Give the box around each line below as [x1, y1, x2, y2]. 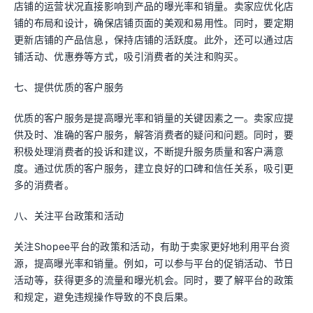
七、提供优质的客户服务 [14, 81, 124, 93]
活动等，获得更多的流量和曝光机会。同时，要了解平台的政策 [14, 274, 294, 286]
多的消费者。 [14, 179, 74, 191]
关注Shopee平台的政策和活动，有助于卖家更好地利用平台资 [14, 240, 290, 252]
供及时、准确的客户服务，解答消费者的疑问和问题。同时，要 [14, 129, 294, 140]
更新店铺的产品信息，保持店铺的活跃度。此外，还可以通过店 [14, 34, 294, 45]
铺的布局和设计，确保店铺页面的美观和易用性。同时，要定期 [14, 17, 294, 29]
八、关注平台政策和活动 [14, 210, 124, 221]
